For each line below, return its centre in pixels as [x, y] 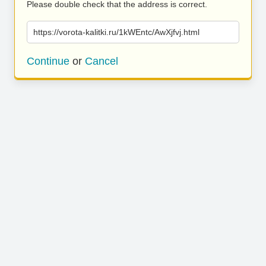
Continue [48, 61]
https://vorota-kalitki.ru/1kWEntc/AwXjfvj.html [116, 32]
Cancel [102, 61]
